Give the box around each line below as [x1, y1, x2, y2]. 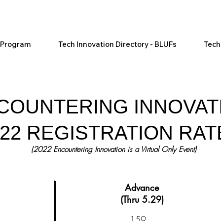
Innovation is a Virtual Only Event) [94, 145, 196, 154]
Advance [125, 182, 159, 193]
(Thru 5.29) [120, 193, 164, 205]
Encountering [53, 145, 92, 154]
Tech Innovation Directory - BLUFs [58, 39, 177, 49]
